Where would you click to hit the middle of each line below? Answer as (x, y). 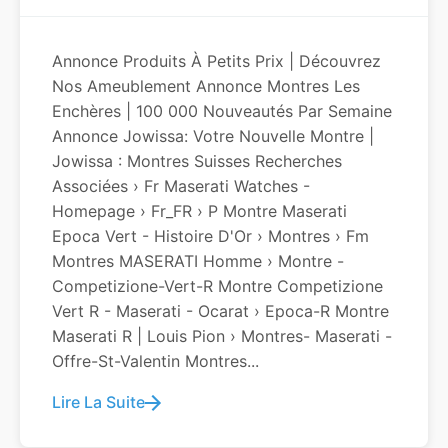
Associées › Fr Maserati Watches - (181, 186)
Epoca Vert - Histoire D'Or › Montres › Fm (210, 236)
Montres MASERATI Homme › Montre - (198, 261)
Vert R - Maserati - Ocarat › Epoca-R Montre (220, 311)
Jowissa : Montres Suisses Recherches (197, 161)
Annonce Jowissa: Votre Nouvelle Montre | (213, 136)
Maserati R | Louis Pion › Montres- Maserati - (222, 336)
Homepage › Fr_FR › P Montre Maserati (199, 211)
